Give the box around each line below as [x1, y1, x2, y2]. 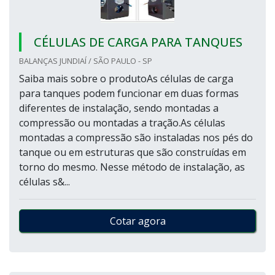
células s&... [19, 175, 70, 188]
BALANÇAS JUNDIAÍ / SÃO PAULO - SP [19, 55, 152, 66]
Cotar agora [109, 214, 166, 228]
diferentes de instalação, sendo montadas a [19, 101, 219, 115]
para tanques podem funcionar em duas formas [19, 87, 239, 100]
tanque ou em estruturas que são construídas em [19, 145, 246, 159]
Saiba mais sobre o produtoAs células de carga [19, 72, 233, 85]
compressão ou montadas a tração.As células [19, 116, 225, 130]
